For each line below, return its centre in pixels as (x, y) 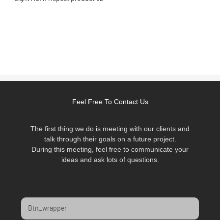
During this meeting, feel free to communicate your (110, 149)
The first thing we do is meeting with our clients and (110, 128)
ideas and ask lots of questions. (110, 159)
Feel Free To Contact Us (110, 101)
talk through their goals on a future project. (110, 139)
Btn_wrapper (47, 208)
